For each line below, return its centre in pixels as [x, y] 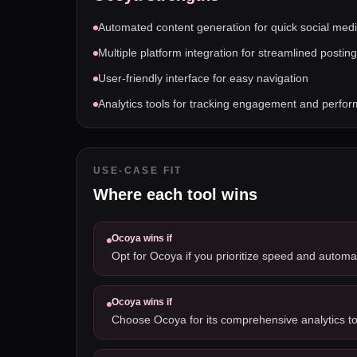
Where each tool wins [175, 194]
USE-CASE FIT [138, 171]
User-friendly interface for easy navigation [203, 78]
